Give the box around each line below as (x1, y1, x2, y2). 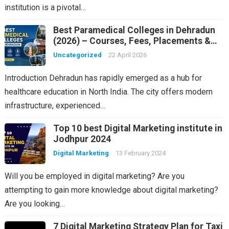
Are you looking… (4, 199, 65, 209)
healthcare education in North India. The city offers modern (4, 87, 213, 97)
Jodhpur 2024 (53, 134, 111, 144)
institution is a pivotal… (4, 3, 86, 12)
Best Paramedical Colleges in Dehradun (53, 25, 215, 35)
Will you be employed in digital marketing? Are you (4, 171, 185, 181)
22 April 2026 (108, 51, 147, 59)
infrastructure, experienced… (4, 101, 105, 110)
